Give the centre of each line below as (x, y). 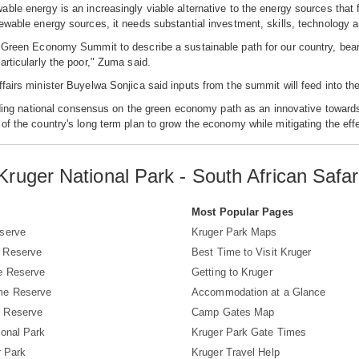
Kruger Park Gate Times (249, 332)
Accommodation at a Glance (259, 292)
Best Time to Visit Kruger (252, 252)
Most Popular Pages (242, 212)
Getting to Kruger (232, 272)
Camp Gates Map (233, 312)
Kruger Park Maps (234, 232)
